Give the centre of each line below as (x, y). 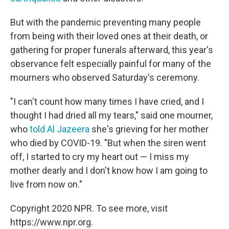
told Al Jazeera (60, 129)
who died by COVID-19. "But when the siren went (108, 143)
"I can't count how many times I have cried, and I (107, 102)
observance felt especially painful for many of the (111, 64)
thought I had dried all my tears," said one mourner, (111, 116)
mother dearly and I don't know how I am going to (109, 171)
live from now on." (46, 185)
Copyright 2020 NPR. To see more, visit (89, 209)
